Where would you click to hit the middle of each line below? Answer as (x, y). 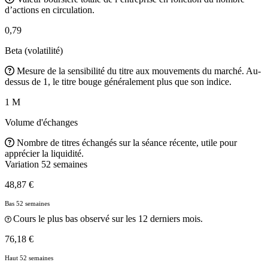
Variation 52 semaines (46, 164)
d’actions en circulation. (50, 10)
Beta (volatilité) (34, 50)
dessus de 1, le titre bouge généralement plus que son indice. (118, 81)
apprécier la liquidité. (44, 153)
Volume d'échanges (41, 122)
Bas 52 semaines (27, 203)
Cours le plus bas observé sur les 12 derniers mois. (108, 218)
